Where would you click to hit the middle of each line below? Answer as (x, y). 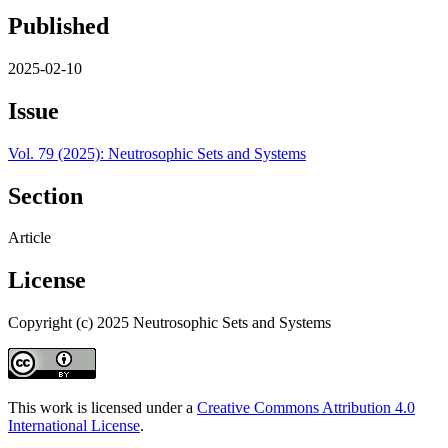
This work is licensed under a (102, 408)
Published (58, 25)
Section (45, 195)
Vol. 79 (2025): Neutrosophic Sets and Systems (157, 153)
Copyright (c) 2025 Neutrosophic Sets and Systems (169, 323)
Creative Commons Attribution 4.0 (306, 408)
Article (29, 238)
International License (74, 426)
